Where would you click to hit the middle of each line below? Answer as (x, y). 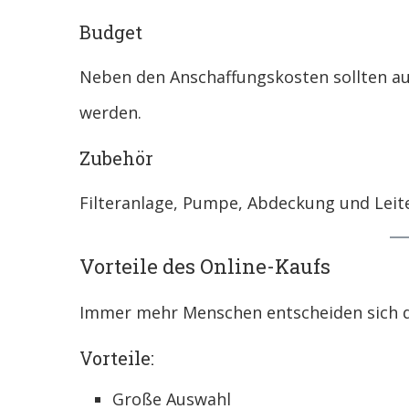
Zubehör (116, 158)
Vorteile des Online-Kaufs (205, 267)
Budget (111, 32)
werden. (110, 113)
